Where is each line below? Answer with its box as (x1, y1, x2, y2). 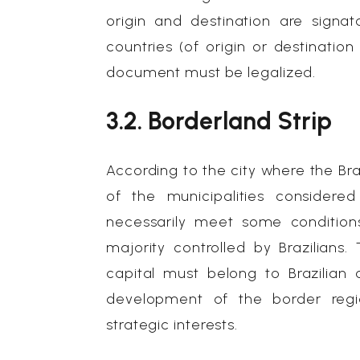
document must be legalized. (106, 63, 317, 81)
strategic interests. (106, 316, 238, 333)
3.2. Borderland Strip (106, 106, 332, 136)
